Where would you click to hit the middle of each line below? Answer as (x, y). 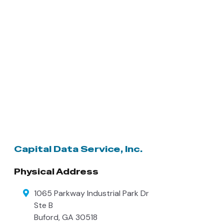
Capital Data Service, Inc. (78, 149)
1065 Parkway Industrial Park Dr (91, 193)
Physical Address (56, 172)
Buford (46, 217)
